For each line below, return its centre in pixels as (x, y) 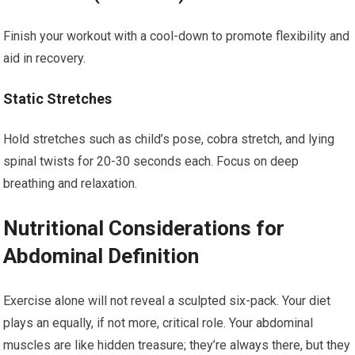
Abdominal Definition (101, 256)
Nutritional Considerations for (144, 228)
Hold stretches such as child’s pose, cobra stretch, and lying (169, 139)
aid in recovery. (45, 58)
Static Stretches (58, 99)
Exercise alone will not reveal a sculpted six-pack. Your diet (167, 301)
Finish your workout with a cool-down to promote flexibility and (177, 36)
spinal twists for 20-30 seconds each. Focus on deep (151, 161)
